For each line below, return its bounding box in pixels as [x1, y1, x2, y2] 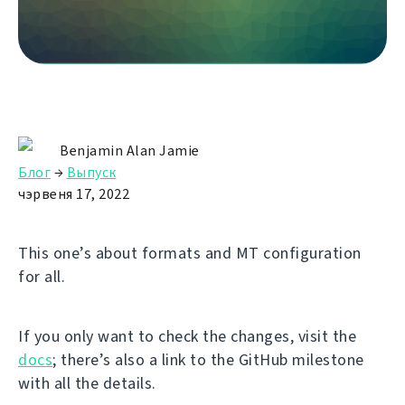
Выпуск [66, 162, 117, 182]
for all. [18, 265, 65, 287]
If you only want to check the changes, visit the [18, 325, 356, 347]
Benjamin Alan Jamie [60, 140, 200, 160]
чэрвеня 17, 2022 [18, 184, 129, 203]
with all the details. [18, 372, 156, 394]
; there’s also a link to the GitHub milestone [52, 348, 364, 371]
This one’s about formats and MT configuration [18, 241, 362, 264]
